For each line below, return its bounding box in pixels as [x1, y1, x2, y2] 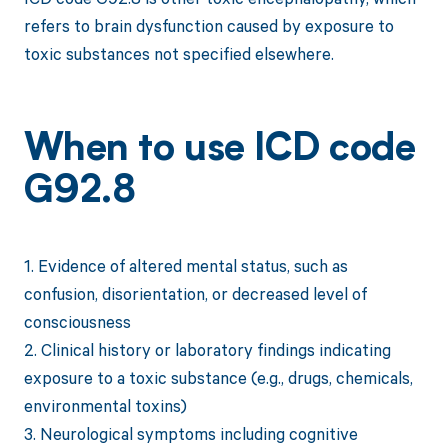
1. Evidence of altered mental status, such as [23, 254, 348, 278]
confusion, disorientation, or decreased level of [23, 282, 367, 306]
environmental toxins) [23, 394, 187, 418]
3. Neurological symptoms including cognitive [23, 422, 358, 446]
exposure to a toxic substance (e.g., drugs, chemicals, [23, 366, 413, 390]
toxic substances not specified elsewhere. [23, 41, 334, 65]
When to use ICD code [23, 131, 416, 170]
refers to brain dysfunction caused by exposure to [23, 13, 394, 37]
